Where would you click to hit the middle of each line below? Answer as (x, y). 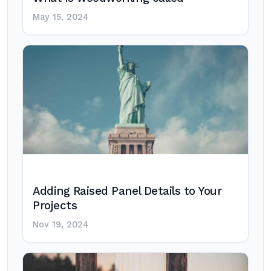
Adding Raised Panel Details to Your (127, 191)
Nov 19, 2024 (61, 225)
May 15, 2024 (61, 17)
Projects (55, 206)
